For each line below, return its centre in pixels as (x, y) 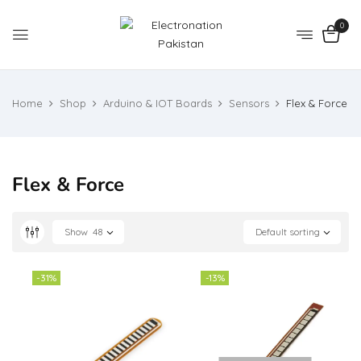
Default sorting (288, 232)
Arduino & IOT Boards (158, 103)
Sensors (249, 103)
